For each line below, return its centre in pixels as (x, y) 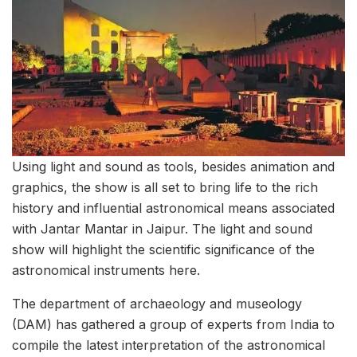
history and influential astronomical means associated (173, 208)
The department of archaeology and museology (157, 303)
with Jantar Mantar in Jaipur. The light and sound (162, 228)
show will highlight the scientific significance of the (163, 249)
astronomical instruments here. (106, 270)
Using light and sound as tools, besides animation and (173, 166)
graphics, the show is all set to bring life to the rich (165, 187)
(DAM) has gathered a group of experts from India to (173, 324)
